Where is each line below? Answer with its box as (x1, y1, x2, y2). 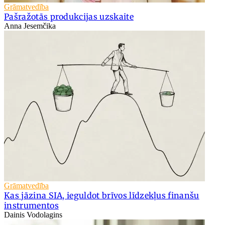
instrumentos (4, 200, 59, 211)
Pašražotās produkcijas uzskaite (4, 12, 134, 22)
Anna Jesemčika (4, 22, 56, 31)
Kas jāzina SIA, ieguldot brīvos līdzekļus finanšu (4, 190, 199, 201)
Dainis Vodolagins (4, 210, 62, 219)
